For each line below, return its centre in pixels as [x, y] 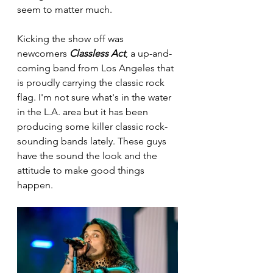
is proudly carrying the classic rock [92, 82]
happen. [36, 185]
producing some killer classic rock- [92, 126]
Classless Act [97, 53]
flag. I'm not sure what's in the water [95, 97]
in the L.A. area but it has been [84, 112]
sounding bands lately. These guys [93, 141]
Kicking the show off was [72, 38]
